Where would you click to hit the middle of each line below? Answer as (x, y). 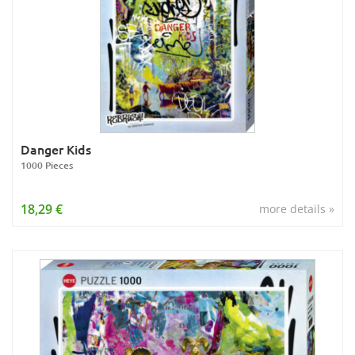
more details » (297, 209)
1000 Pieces (47, 165)
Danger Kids (56, 149)
